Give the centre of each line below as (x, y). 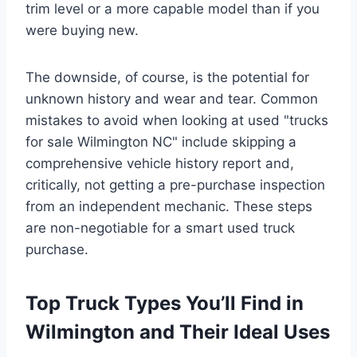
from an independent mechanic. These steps (169, 206)
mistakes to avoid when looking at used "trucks (177, 120)
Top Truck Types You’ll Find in (165, 303)
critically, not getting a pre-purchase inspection (175, 184)
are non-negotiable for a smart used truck (160, 228)
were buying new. (82, 30)
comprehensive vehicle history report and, (160, 163)
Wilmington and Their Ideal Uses (178, 331)
